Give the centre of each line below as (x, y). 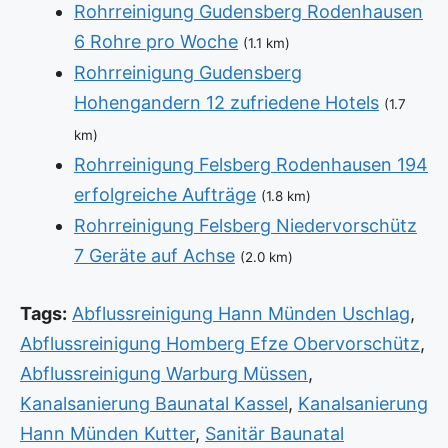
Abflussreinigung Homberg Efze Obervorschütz (220, 344)
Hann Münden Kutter (107, 434)
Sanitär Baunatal (274, 434)
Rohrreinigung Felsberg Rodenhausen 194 (251, 165)
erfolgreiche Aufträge (165, 195)
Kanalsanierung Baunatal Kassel (154, 404)
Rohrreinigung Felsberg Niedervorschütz (245, 226)
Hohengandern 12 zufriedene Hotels (226, 103)
